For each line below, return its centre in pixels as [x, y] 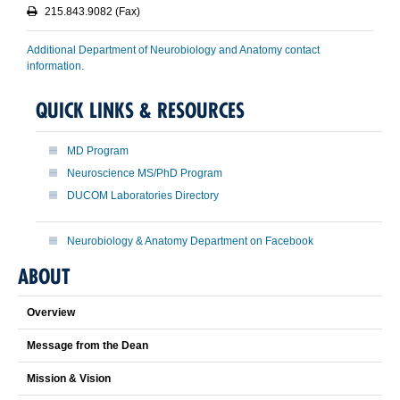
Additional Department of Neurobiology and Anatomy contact [173, 50]
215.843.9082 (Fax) [92, 12]
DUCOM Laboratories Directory [143, 196]
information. [55, 67]
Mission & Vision [69, 379]
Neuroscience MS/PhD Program [145, 174]
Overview [51, 313]
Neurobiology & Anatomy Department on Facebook [190, 242]
